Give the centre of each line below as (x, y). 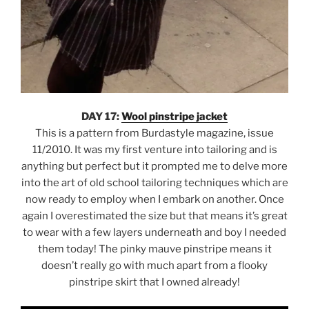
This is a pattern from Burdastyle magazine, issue (154, 133)
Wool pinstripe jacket (175, 117)
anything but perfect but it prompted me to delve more (154, 167)
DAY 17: (101, 117)
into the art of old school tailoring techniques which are (154, 183)
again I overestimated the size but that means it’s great (154, 216)
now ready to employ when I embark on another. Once (154, 200)
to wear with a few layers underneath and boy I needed (154, 233)
